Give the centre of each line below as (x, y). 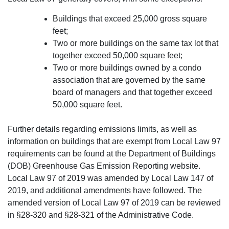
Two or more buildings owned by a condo (127, 67)
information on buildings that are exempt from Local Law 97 (114, 141)
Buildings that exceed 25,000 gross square (130, 18)
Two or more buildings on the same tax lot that (135, 43)
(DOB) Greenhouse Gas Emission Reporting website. (104, 166)
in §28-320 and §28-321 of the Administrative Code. (101, 215)
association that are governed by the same (129, 80)
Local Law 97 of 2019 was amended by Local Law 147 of (110, 178)
